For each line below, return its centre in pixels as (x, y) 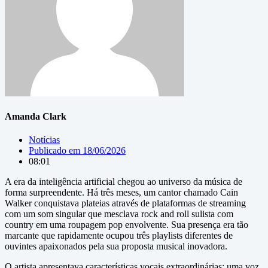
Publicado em (54, 151)
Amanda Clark (36, 116)
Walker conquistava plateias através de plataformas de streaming (125, 203)
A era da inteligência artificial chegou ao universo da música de (124, 182)
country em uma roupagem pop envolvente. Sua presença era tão (127, 225)
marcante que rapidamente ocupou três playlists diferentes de (119, 236)
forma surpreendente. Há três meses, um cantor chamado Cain (121, 193)
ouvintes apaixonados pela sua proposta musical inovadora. (116, 246)
